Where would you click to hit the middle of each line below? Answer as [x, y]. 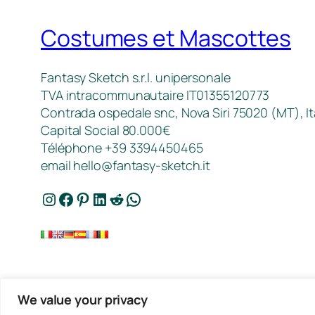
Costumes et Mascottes [166, 38]
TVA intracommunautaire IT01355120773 [155, 95]
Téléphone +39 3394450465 [122, 148]
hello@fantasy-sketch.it [142, 166]
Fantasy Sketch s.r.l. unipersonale [136, 78]
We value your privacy [83, 299]
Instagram [47, 198]
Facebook [61, 198]
